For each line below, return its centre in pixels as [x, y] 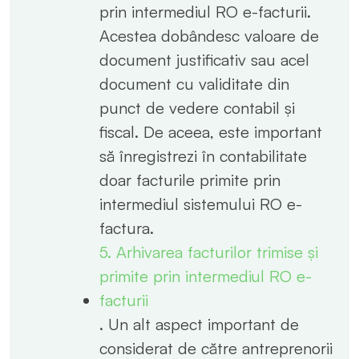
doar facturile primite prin [190, 179]
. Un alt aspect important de [199, 324]
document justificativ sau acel [204, 59]
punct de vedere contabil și [197, 107]
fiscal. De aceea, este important [211, 131]
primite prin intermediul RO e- [206, 276]
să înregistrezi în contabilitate [203, 155]
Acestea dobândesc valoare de [209, 35]
